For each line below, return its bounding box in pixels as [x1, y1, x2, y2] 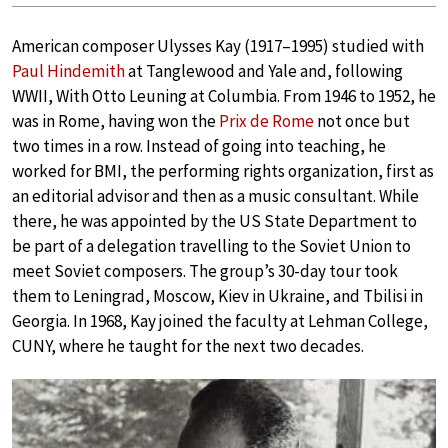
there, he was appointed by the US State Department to [12, 210, 417, 232]
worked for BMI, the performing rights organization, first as [12, 160, 434, 182]
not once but [314, 110, 410, 132]
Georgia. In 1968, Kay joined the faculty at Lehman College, [12, 310, 428, 332]
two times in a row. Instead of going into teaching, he [12, 135, 386, 157]
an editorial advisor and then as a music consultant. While [12, 185, 419, 207]
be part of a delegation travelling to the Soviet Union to [12, 235, 411, 257]
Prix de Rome [219, 110, 314, 132]
